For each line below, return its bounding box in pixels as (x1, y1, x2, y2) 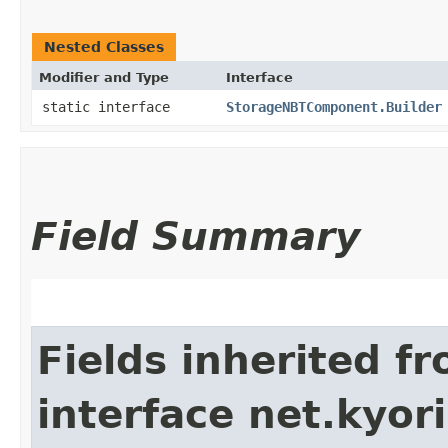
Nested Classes (44, 38, 164, 55)
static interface (42, 98, 178, 115)
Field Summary (31, 213, 360, 259)
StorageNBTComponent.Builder (226, 98, 442, 115)
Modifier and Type (39, 69, 169, 85)
